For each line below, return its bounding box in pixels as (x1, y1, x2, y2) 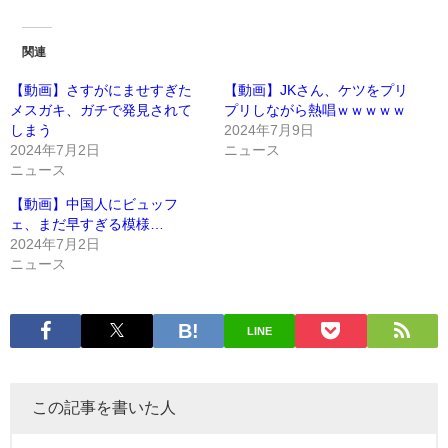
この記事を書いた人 (32, 399, 176, 416)
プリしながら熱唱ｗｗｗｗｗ (224, 102, 406, 117)
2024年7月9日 (224, 122, 314, 137)
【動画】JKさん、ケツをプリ (224, 82, 408, 97)
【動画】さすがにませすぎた (10, 82, 192, 97)
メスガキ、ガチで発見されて (10, 102, 192, 117)
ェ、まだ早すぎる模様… (10, 216, 164, 231)
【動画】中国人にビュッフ (10, 196, 178, 211)
